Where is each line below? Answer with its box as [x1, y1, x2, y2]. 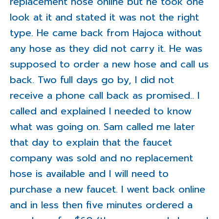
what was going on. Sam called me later [10, 119, 195, 134]
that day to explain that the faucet [10, 135, 172, 150]
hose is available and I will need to [10, 166, 169, 181]
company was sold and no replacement [10, 151, 193, 166]
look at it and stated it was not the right [10, 10, 199, 25]
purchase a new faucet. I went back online [10, 182, 205, 197]
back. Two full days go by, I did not [10, 72, 174, 88]
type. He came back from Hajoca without [10, 25, 201, 41]
